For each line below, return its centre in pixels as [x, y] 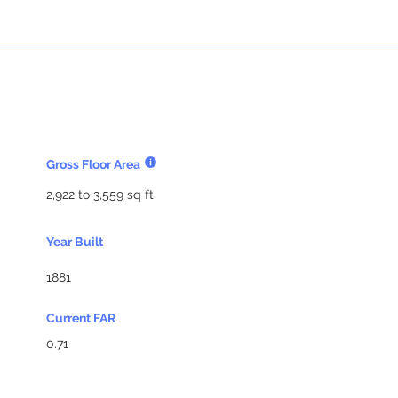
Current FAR [81, 318]
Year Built [75, 242]
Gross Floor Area [93, 164]
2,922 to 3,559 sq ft [100, 195]
